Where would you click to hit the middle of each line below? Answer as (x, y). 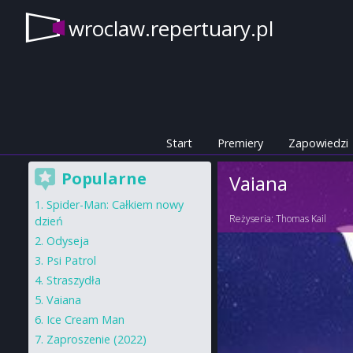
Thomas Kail (301, 219)
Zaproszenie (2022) (97, 339)
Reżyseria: (253, 219)
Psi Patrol (71, 260)
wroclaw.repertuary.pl (171, 28)
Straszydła (74, 280)
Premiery (240, 143)
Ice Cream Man (85, 320)
